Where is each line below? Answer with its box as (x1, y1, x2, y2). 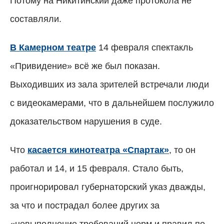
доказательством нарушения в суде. (10, 116, 162, 126)
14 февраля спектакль (96, 42, 193, 52)
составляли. (10, 13, 61, 24)
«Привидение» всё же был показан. (10, 60, 160, 71)
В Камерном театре (10, 42, 96, 52)
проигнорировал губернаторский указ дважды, (10, 181, 205, 192)
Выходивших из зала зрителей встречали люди (10, 79, 209, 89)
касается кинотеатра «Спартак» (27, 144, 169, 155)
